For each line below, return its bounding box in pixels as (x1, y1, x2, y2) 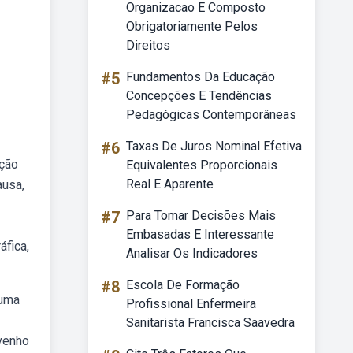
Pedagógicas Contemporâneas (126, 107, 296, 122)
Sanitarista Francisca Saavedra (126, 315, 295, 330)
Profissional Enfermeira (126, 296, 256, 311)
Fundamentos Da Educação (126, 69, 275, 84)
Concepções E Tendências (126, 88, 272, 103)
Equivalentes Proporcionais (126, 158, 277, 173)
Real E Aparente (126, 176, 214, 191)
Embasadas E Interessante (126, 227, 274, 242)
